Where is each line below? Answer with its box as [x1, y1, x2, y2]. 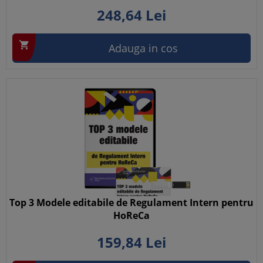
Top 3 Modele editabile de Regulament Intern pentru [9, 196, 254, 209]
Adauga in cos [109, 41, 178, 55]
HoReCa [113, 209, 150, 222]
